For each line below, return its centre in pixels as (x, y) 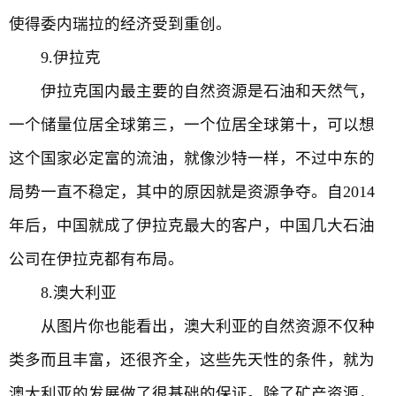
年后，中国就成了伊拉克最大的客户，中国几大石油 (192, 225)
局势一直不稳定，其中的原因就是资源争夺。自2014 (192, 192)
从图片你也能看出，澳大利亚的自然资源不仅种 (192, 326)
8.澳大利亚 (63, 293)
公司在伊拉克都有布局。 (96, 259)
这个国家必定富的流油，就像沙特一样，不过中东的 (192, 158)
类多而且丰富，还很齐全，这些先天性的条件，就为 (192, 360)
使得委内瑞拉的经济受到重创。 (120, 24)
